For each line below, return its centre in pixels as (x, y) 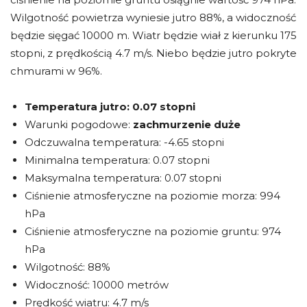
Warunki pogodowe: (79, 124)
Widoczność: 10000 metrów (97, 284)
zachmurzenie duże (187, 124)
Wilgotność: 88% (67, 267)
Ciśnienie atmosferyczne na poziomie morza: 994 (152, 195)
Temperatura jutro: (78, 106)
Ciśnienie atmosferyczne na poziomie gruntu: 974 (153, 231)
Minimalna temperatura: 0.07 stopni (117, 160)
